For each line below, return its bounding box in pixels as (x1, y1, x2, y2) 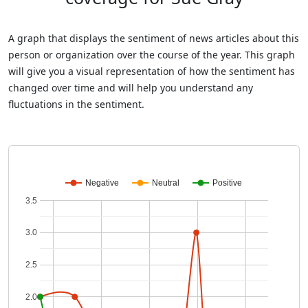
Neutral (152, 178, 179, 188)
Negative (85, 178, 119, 188)
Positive (212, 178, 242, 188)
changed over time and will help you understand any (8, 81, 253, 94)
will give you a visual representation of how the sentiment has (8, 65, 295, 78)
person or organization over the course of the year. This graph (8, 48, 295, 61)
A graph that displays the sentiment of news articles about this (8, 32, 299, 45)
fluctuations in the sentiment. (8, 98, 144, 111)
